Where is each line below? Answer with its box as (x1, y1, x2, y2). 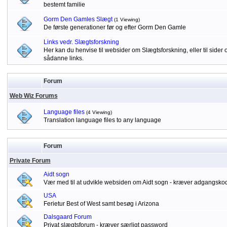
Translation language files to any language (43, 117, 161, 124)
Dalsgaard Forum (43, 213, 92, 220)
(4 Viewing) (86, 109, 112, 115)
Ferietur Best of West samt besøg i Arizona (43, 200, 159, 207)
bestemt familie (43, 1, 85, 8)
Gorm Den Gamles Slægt (43, 16, 112, 23)
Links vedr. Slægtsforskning (43, 39, 119, 46)
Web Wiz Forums (9, 92, 58, 99)
